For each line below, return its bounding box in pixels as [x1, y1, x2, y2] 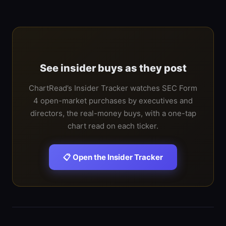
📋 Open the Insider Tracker [63, 152, 163, 162]
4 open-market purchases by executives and [33, 96, 193, 105]
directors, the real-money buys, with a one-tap [30, 108, 196, 118]
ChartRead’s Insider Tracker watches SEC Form [29, 83, 197, 93]
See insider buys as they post [39, 62, 187, 74]
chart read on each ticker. [68, 121, 158, 131]
